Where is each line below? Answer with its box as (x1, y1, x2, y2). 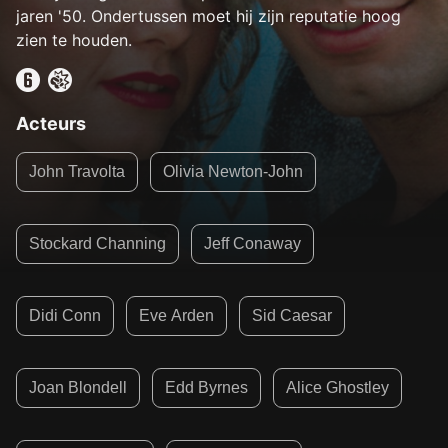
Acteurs (16, 113, 86, 134)
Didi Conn (29, 307, 101, 324)
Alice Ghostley (286, 379, 389, 396)
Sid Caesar (252, 307, 332, 324)
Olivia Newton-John (163, 163, 303, 180)
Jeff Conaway (204, 235, 301, 252)
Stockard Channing (29, 235, 166, 252)
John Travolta (29, 163, 125, 180)
